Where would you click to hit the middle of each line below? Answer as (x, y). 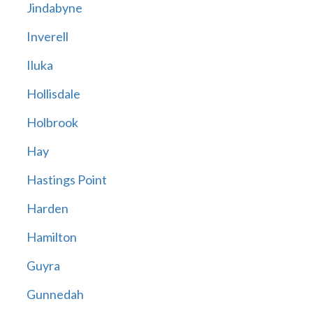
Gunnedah (55, 294)
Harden (47, 209)
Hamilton (51, 237)
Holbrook (52, 123)
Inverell (47, 37)
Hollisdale (53, 94)
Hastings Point (66, 180)
